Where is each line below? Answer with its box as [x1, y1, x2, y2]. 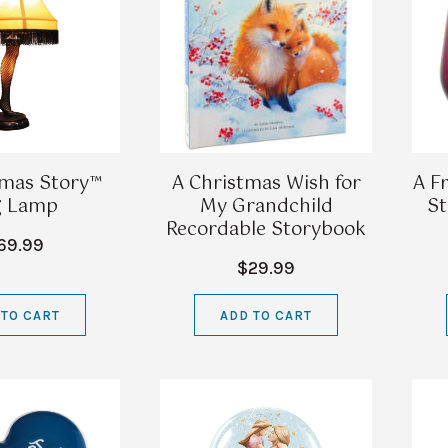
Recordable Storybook [166, 215, 366, 246]
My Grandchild [199, 192, 333, 223]
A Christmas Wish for [171, 169, 361, 200]
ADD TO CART [219, 307, 313, 323]
